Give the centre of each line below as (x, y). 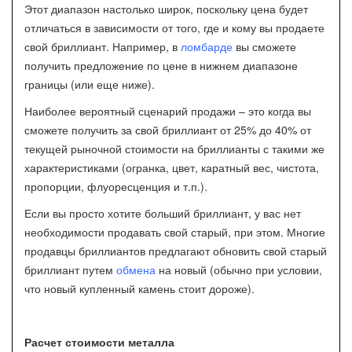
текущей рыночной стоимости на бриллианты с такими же (174, 148)
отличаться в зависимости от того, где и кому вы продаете (174, 27)
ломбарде (207, 46)
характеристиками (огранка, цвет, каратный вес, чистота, (172, 167)
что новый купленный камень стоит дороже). (139, 288)
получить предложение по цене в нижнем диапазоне (161, 65)
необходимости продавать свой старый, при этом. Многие (175, 232)
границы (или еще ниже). (90, 84)
